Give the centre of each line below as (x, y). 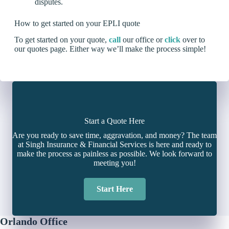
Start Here (114, 189)
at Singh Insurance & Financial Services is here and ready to (114, 145)
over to (193, 40)
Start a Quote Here (114, 121)
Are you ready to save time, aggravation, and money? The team (114, 135)
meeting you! (114, 163)
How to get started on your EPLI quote (77, 23)
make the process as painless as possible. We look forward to (114, 154)
